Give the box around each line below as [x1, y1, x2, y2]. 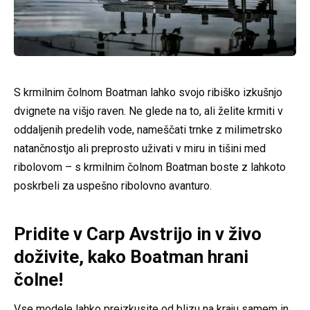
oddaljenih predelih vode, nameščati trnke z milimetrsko [14, 123, 282, 137]
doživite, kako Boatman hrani [14, 246, 248, 268]
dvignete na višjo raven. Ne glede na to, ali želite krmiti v [14, 104, 283, 118]
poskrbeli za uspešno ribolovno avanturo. [14, 179, 212, 193]
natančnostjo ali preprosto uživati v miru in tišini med [14, 142, 266, 156]
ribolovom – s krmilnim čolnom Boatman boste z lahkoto [14, 161, 286, 174]
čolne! [14, 269, 63, 291]
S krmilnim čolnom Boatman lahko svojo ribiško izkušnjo [14, 86, 282, 100]
